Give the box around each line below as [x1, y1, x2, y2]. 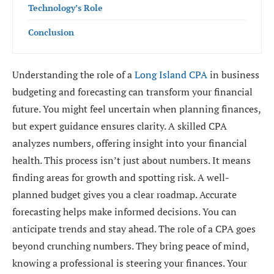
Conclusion [28, 26, 74, 38]
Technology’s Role [28, 2, 103, 13]
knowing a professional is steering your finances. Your [12, 256, 247, 270]
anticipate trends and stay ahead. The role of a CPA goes [12, 222, 256, 235]
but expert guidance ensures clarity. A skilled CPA [12, 119, 227, 133]
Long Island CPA [135, 68, 207, 81]
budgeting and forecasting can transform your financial [12, 85, 253, 98]
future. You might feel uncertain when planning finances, [12, 102, 261, 116]
